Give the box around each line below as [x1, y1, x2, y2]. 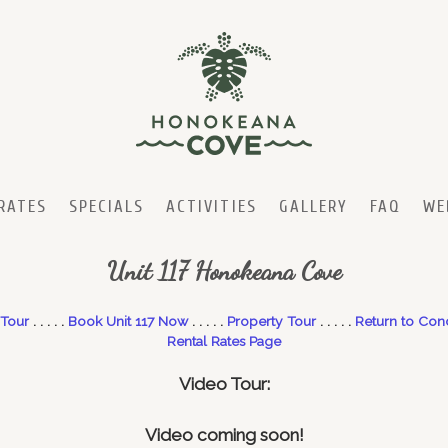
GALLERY [278, 197, 348, 216]
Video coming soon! [144, 424, 304, 445]
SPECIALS [69, 197, 145, 216]
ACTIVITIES [166, 197, 257, 216]
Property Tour [227, 313, 316, 330]
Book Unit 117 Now [68, 313, 188, 330]
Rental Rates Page [167, 333, 281, 350]
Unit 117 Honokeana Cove [106, 255, 342, 287]
